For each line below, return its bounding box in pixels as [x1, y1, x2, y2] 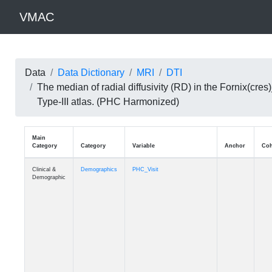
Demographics [80, 166, 117, 172]
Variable [137, 143, 160, 149]
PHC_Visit [137, 166, 163, 172]
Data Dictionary [57, 67, 124, 78]
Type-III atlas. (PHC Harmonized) [36, 97, 179, 107]
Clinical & [32, 166, 56, 172]
